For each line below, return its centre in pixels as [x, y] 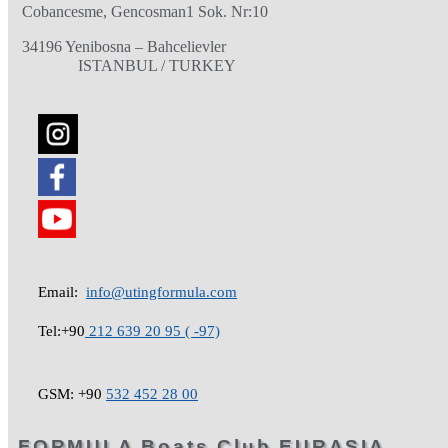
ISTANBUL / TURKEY [129, 66]
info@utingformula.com [161, 292]
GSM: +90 [72, 394]
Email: [60, 292]
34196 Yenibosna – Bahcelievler [124, 47]
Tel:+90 [61, 331]
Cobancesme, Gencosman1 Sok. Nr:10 [145, 12]
